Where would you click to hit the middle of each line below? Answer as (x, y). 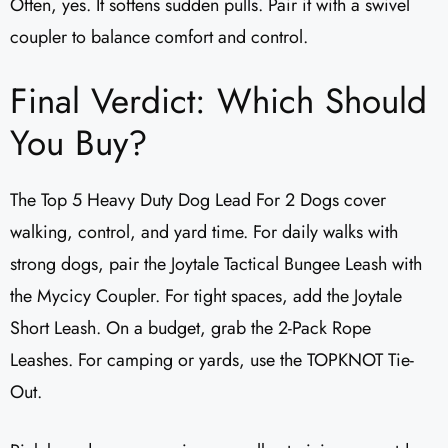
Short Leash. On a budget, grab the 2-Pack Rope (190, 328)
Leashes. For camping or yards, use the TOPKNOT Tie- (212, 360)
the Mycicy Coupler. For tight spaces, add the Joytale (206, 296)
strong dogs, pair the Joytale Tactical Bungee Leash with (216, 264)
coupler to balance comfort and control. (159, 37)
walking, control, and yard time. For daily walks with (204, 232)
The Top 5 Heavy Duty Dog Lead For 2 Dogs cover (198, 200)
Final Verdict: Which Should (218, 101)
